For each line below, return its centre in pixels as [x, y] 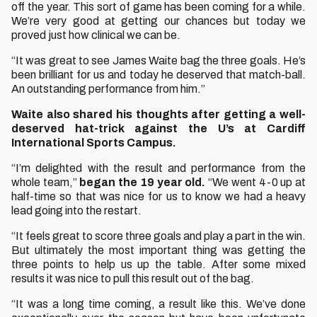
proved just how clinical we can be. [96, 35]
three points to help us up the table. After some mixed [158, 264]
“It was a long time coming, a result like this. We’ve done [158, 304]
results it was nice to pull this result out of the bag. [133, 278]
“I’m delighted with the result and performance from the [158, 168]
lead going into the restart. [77, 211]
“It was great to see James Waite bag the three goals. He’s [158, 60]
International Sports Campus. [94, 143]
